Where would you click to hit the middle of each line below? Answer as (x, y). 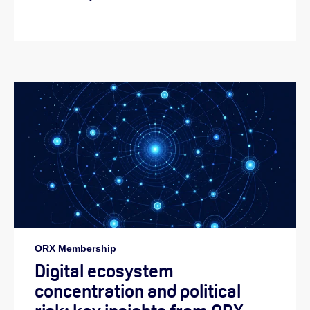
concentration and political (138, 291)
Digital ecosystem (104, 271)
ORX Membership (75, 249)
